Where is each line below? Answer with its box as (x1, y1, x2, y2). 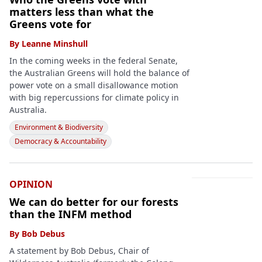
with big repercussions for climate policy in (9, 92, 179, 104)
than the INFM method (9, 207, 132, 222)
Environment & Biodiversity (15, 122, 103, 133)
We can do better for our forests (9, 195, 178, 209)
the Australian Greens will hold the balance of (9, 67, 189, 79)
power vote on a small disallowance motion (9, 80, 178, 91)
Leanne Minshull (22, 38, 88, 50)
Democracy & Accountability (15, 136, 106, 147)
